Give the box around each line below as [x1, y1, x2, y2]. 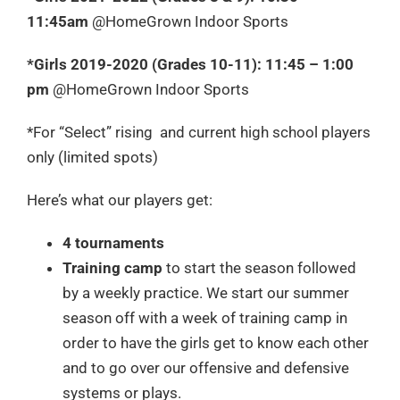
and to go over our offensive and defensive [62, 359, 349, 378]
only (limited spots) [27, 148, 158, 167]
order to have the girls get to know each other [62, 334, 369, 353]
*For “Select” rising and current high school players [27, 123, 371, 142]
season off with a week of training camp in [62, 309, 347, 328]
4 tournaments [62, 234, 164, 253]
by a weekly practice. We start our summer [62, 284, 349, 303]
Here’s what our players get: [27, 191, 212, 210]
